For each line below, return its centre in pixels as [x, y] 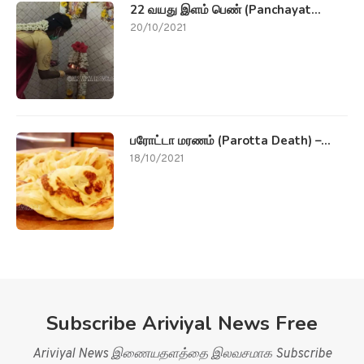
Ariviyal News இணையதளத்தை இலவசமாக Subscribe [182, 354]
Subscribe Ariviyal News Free [182, 323]
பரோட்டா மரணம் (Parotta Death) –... [230, 140]
